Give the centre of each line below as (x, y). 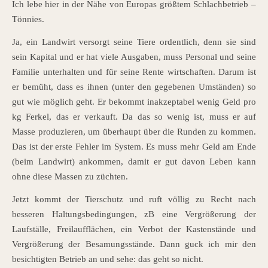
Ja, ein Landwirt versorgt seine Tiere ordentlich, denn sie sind (134, 42)
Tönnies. (28, 19)
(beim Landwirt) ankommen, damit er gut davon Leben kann (134, 162)
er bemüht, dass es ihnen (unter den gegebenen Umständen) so (134, 87)
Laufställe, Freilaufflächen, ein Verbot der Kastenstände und (134, 229)
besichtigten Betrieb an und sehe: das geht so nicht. (108, 259)
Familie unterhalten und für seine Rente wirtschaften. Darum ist (134, 72)
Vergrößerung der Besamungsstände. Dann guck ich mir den (134, 244)
